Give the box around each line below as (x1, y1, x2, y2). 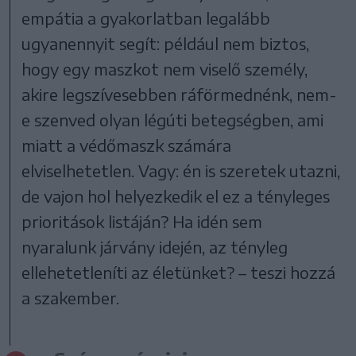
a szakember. (21, 287, 124, 308)
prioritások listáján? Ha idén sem (21, 211, 263, 231)
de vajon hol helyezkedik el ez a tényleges (21, 185, 331, 206)
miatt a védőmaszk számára (21, 134, 232, 155)
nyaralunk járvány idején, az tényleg (21, 236, 288, 257)
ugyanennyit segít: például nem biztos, (21, 33, 310, 53)
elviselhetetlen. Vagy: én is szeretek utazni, (21, 160, 341, 180)
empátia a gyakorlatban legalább (21, 7, 271, 28)
